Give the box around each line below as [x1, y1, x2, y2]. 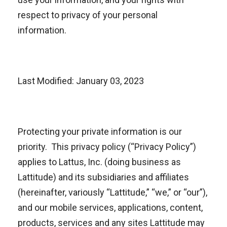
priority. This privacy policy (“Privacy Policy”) [18, 141, 196, 152]
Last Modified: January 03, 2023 [18, 75, 144, 86]
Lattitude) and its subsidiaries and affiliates [18, 172, 189, 182]
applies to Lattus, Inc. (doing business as [18, 157, 181, 167]
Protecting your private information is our [18, 126, 182, 137]
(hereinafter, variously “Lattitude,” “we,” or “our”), [18, 187, 207, 198]
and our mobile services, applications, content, [18, 202, 203, 213]
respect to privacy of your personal [18, 10, 158, 20]
